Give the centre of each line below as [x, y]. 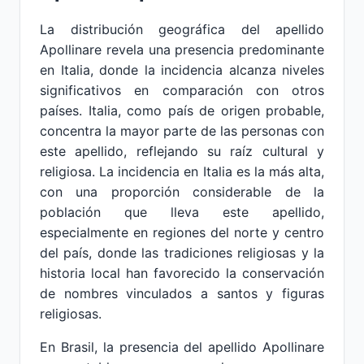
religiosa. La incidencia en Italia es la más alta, [182, 171]
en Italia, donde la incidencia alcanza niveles [182, 70]
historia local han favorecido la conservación [182, 273]
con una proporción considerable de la [182, 192]
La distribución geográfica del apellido [182, 29]
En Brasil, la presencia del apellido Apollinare [182, 347]
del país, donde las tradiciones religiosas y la [182, 253]
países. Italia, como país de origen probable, [182, 110]
